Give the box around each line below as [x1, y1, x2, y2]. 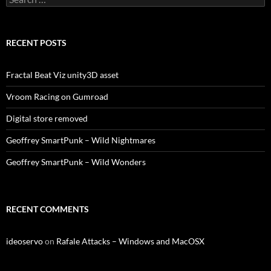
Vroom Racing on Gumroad [6, 91, 108, 102]
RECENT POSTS [6, 37, 67, 48]
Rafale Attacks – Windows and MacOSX [56, 235, 204, 246]
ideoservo [6, 235, 43, 246]
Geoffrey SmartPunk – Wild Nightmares [6, 134, 155, 145]
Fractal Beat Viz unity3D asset [6, 69, 119, 80]
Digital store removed [6, 113, 88, 123]
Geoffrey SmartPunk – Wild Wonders [6, 156, 146, 167]
